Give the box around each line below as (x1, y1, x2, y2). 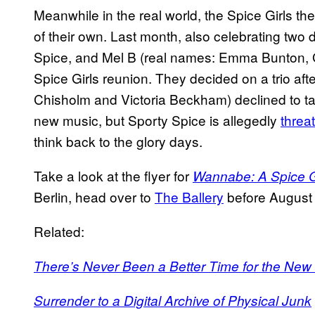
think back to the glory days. (34, 131, 202, 151)
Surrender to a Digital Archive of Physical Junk (34, 291, 311, 310)
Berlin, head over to (34, 187, 155, 207)
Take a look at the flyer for (34, 166, 193, 186)
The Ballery (155, 187, 224, 207)
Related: (34, 221, 84, 241)
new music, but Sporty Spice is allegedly (34, 110, 281, 130)
